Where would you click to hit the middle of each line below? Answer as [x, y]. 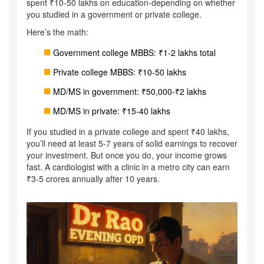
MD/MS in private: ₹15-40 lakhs [112, 110]
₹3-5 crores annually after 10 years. [93, 178]
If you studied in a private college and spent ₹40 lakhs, [128, 131]
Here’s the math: [57, 32]
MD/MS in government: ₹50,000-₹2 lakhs [130, 91]
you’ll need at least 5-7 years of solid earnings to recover [132, 143]
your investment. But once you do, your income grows [127, 155]
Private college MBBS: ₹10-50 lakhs [120, 72]
